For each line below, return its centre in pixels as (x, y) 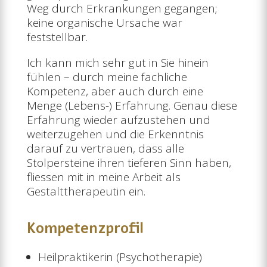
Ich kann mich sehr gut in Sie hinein (117, 62)
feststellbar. (57, 37)
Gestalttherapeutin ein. (86, 191)
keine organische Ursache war (104, 22)
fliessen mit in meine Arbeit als (103, 177)
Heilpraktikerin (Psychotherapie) (120, 257)
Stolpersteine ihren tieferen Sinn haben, (129, 162)
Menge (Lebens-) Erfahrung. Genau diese (132, 105)
